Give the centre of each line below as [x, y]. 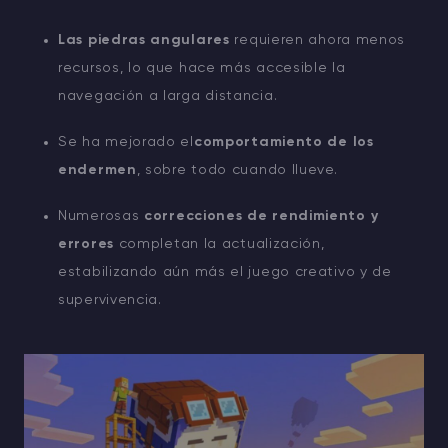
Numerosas [101, 216]
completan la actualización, [219, 244]
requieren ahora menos [317, 40]
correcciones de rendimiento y [261, 216]
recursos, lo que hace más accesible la [202, 68]
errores [86, 244]
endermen [97, 170]
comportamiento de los [283, 142]
